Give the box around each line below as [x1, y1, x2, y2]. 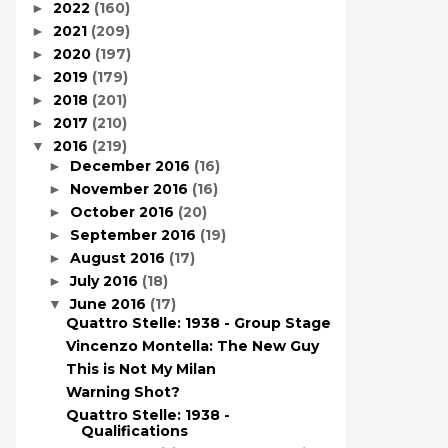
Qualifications [80, 422, 188, 440]
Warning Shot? [65, 383, 180, 401]
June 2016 [69, 294, 150, 313]
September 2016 [69, 225, 200, 244]
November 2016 [69, 179, 192, 198]
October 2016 [69, 202, 178, 221]
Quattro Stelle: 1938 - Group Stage [65, 314, 331, 332]
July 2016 [69, 271, 142, 290]
